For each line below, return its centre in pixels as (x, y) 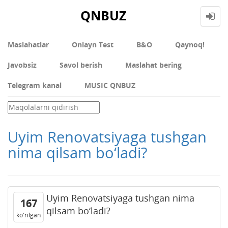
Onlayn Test (93, 44)
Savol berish (81, 65)
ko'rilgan (28, 215)
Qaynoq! (190, 44)
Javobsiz (22, 65)
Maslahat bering (153, 65)
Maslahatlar (28, 44)
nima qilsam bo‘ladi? (77, 152)
